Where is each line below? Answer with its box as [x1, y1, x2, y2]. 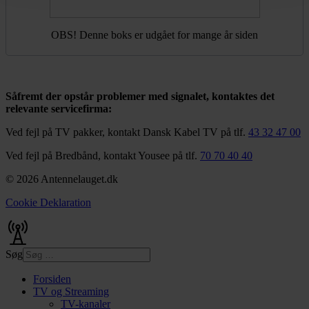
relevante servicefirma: [6, 102, 112, 114]
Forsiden [33, 272, 71, 285]
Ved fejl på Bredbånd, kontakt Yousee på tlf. [6, 149, 200, 161]
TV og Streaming [33, 285, 109, 297]
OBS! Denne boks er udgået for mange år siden [51, 28, 258, 41]
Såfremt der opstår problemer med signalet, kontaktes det [6, 90, 275, 102]
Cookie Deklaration [6, 196, 91, 208]
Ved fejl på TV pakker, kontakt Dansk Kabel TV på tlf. [6, 126, 248, 138]
